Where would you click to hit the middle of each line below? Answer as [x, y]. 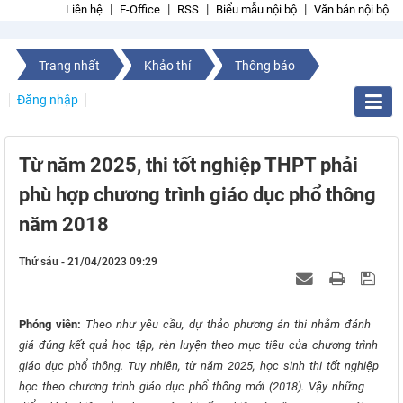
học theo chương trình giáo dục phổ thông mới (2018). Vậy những [192, 386]
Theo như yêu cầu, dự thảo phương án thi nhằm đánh [228, 324]
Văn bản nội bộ [351, 9]
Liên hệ [84, 9]
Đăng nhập [48, 100]
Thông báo [265, 66]
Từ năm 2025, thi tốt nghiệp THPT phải [188, 165]
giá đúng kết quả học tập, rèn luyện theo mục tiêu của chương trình [198, 345]
